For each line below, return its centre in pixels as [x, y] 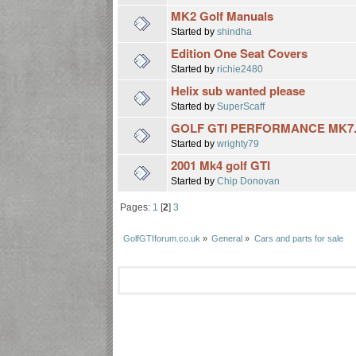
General [227, 238]
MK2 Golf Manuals [222, 15]
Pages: [136, 207]
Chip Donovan [249, 180]
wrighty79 [238, 143]
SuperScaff [241, 106]
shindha [235, 31]
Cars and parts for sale [299, 238]
